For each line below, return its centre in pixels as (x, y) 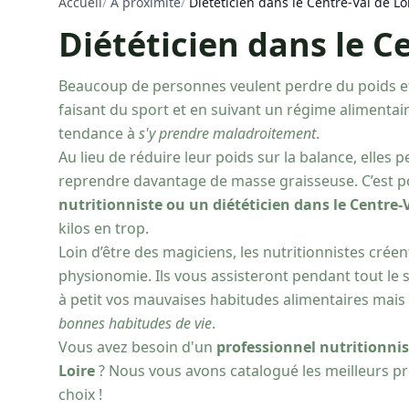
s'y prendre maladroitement (227, 133)
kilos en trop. (104, 228)
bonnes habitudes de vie (135, 323)
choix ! (80, 394)
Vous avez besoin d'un (137, 347)
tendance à (99, 133)
